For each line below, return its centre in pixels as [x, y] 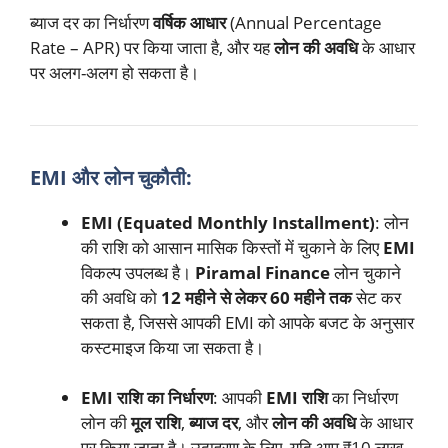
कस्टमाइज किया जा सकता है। [172, 347]
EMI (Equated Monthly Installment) [228, 222]
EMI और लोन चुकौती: [111, 177]
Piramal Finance [262, 272]
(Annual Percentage [304, 22]
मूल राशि [156, 423]
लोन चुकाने [365, 272]
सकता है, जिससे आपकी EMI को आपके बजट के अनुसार [247, 322]
